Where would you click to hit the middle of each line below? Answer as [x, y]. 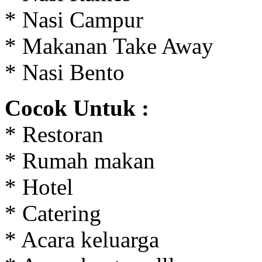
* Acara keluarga [82, 240]
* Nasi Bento [65, 73]
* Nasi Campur [74, 20]
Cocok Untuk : [77, 108]
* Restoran [54, 135]
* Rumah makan [80, 161]
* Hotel [39, 187]
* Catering [53, 213]
